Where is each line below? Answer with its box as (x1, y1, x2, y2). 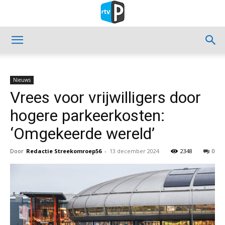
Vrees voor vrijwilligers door (10, 88, 201, 107)
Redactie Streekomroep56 (26, 147, 101, 155)
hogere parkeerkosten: (10, 106, 165, 125)
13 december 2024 (109, 147, 159, 155)
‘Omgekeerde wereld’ (10, 124, 155, 143)
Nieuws (13, 76, 31, 83)
